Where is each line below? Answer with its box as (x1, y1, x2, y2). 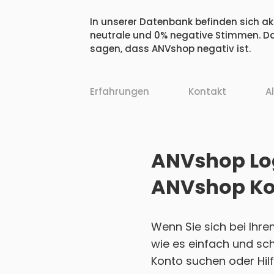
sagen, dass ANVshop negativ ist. (90, 42, 251, 56)
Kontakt (188, 85, 226, 98)
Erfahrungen (90, 85, 149, 98)
